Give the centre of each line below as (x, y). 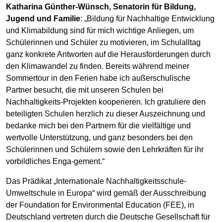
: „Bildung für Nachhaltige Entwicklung (147, 18)
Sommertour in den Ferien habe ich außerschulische (98, 78)
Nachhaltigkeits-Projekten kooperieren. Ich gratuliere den (106, 102)
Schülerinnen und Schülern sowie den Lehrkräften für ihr (105, 149)
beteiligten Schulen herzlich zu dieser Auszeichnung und (106, 113)
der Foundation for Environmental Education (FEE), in (100, 205)
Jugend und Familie (43, 18)
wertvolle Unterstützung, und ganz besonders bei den (99, 137)
